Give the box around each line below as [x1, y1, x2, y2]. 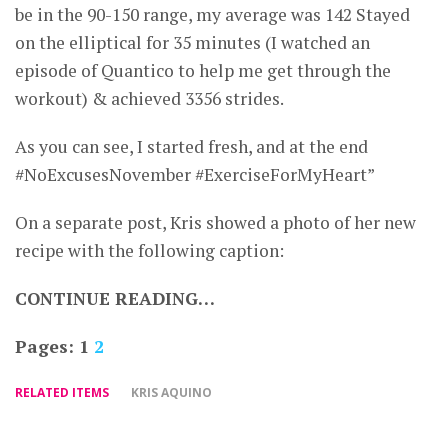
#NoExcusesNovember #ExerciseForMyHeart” [15, 162, 375, 186]
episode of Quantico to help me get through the [15, 58, 391, 82]
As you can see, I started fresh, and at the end [15, 134, 368, 158]
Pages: [15, 334, 79, 358]
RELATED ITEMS [15, 383, 109, 401]
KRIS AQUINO [131, 383, 212, 401]
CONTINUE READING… [15, 286, 215, 310]
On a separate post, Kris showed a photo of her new [15, 210, 416, 234]
